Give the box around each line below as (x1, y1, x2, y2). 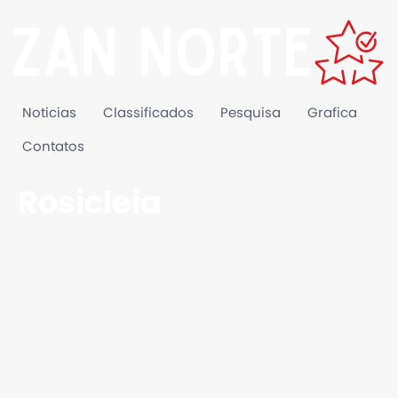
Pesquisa (220, 106, 281, 120)
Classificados (103, 106, 194, 120)
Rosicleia (18, 187, 162, 219)
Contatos (22, 139, 84, 154)
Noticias (22, 106, 76, 120)
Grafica (307, 106, 357, 120)
